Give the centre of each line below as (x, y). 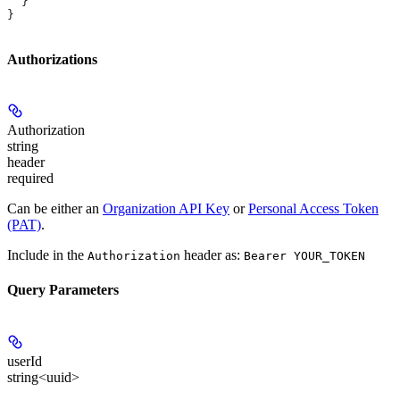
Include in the (47, 255)
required (30, 179)
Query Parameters (63, 290)
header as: (212, 255)
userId (25, 361)
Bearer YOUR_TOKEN (304, 256)
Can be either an (55, 209)
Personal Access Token (313, 209)
